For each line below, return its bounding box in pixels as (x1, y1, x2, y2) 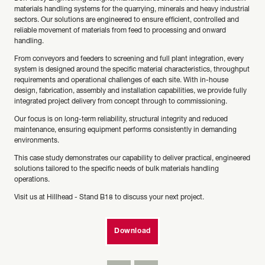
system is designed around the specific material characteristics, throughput (14, 66, 250, 73)
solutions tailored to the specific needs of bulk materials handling (14, 166, 219, 173)
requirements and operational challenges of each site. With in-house (14, 77, 228, 84)
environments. (14, 137, 59, 144)
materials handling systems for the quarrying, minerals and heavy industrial (14, 6, 250, 13)
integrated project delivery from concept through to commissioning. (14, 98, 227, 105)
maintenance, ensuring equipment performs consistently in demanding (14, 127, 237, 134)
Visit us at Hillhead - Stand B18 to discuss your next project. (14, 194, 204, 201)
